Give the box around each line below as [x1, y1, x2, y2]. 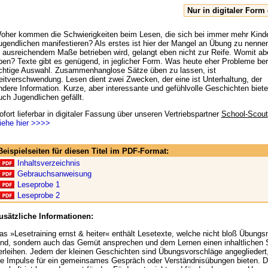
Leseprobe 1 [17, 180, 60, 190]
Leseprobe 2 [17, 191, 60, 200]
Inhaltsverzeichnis [17, 159, 80, 168]
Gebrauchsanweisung [17, 169, 92, 179]
